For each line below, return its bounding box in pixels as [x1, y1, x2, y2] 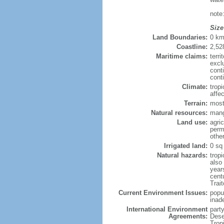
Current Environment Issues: [118, 189, 207, 196]
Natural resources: [150, 109, 207, 116]
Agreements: [168, 212, 207, 220]
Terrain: [183, 99, 207, 107]
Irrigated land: [163, 142, 207, 149]
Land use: [176, 118, 207, 126]
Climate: [181, 83, 207, 90]
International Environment [126, 205, 207, 213]
